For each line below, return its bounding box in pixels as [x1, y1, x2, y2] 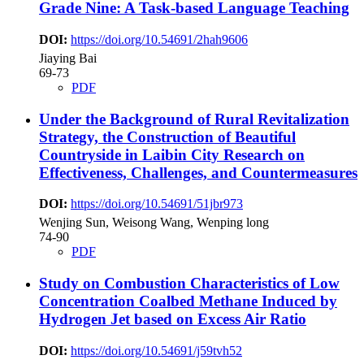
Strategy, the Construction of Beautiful [39, 128, 296, 145]
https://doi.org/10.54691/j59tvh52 [71, 343, 242, 357]
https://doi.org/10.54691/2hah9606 [71, 32, 248, 46]
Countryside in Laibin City [39, 145, 223, 163]
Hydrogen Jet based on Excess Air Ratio [39, 310, 306, 328]
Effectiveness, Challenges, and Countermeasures [39, 163, 357, 181]
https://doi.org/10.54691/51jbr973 [71, 197, 243, 211]
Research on [223, 145, 305, 163]
